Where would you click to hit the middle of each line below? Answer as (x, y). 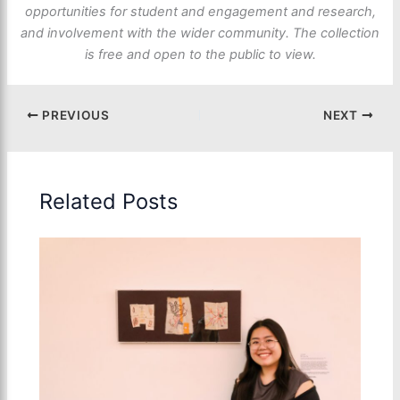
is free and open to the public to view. (200, 55)
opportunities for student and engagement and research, (200, 12)
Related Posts (109, 201)
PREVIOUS (74, 116)
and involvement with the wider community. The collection (200, 33)
